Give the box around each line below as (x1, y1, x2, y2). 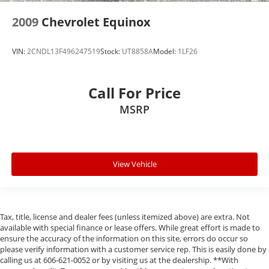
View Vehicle (112, 159, 157, 170)
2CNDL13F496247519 (27, 46, 100, 56)
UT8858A (122, 46, 153, 56)
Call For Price (88, 82, 181, 103)
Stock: (100, 46, 122, 56)
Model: (153, 46, 178, 56)
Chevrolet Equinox (41, 14, 151, 31)
